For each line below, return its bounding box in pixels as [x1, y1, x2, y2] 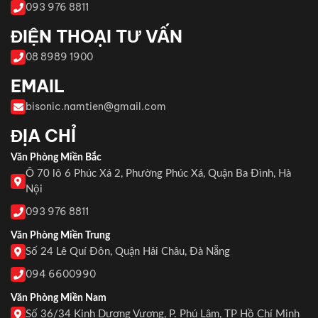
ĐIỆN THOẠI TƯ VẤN [11, 25, 182, 47]
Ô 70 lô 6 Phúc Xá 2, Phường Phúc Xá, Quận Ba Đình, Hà [26, 168, 291, 179]
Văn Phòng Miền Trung [11, 230, 110, 241]
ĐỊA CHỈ [11, 124, 76, 146]
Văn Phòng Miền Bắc [11, 152, 102, 163]
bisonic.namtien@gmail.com [26, 99, 166, 113]
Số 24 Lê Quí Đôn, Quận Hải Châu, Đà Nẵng [26, 246, 230, 257]
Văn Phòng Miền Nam [11, 292, 106, 303]
